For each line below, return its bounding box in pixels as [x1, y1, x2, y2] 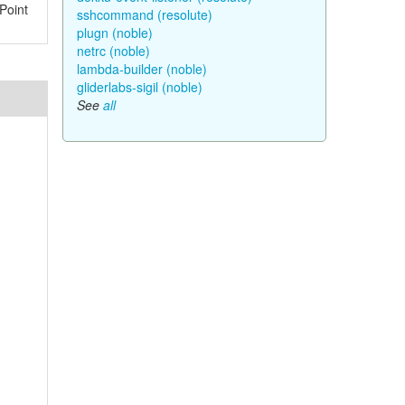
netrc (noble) [76, 42, 150, 60]
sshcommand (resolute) [76, 5, 212, 24]
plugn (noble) [76, 24, 153, 42]
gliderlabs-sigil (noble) [76, 78, 202, 96]
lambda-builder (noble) [76, 60, 207, 78]
